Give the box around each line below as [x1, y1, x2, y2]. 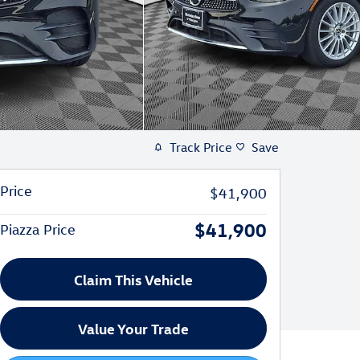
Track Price [170, 139, 232, 155]
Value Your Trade [78, 319, 189, 338]
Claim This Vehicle [74, 270, 193, 289]
